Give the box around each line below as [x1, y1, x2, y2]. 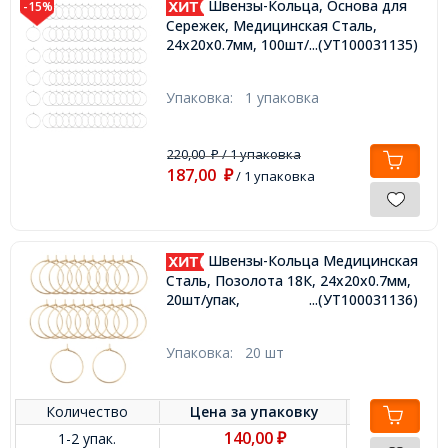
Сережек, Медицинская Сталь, [165, 15, 377, 35]
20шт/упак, [165, 289, 240, 309]
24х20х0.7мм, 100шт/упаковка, [165, 34, 375, 54]
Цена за [190, 402, 252, 422]
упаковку [251, 402, 320, 422]
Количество [46, 402, 129, 422]
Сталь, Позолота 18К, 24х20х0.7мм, [165, 270, 411, 290]
